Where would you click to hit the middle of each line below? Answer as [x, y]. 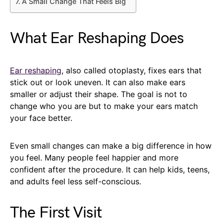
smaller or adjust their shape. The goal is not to [99, 94]
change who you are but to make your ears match [104, 106]
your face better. [41, 118]
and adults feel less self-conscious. [76, 182]
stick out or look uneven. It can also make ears [98, 83]
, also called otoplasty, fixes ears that [132, 71]
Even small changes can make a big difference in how [111, 146]
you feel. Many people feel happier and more [94, 158]
